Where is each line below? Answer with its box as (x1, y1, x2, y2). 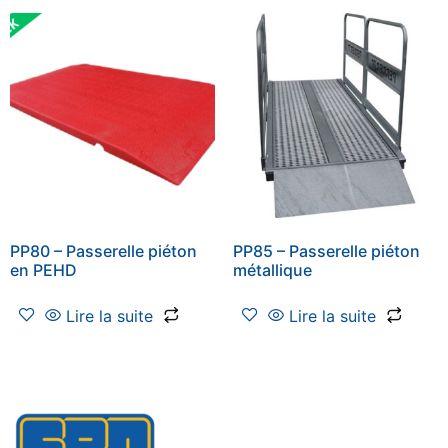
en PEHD (10, 260, 77, 281)
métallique (232, 260, 312, 281)
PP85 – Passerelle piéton (232, 241, 420, 262)
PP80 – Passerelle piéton (10, 241, 197, 262)
